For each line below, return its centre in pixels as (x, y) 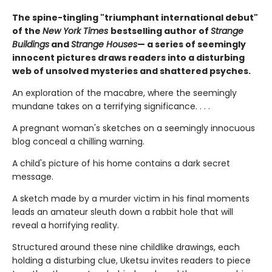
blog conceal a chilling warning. (78, 142)
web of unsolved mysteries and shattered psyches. (131, 71)
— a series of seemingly (192, 45)
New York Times (76, 31)
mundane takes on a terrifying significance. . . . (111, 107)
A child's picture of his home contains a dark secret (121, 164)
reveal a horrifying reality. (66, 226)
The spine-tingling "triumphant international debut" (135, 18)
